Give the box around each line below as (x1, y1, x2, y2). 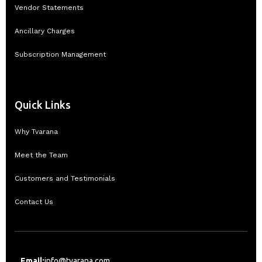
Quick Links (15, 98, 71, 111)
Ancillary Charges (15, 26, 75, 35)
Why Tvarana (15, 127, 58, 136)
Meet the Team (15, 150, 68, 159)
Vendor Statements (15, 3, 84, 12)
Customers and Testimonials (15, 174, 115, 182)
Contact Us (15, 197, 53, 206)
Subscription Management (15, 50, 106, 58)
